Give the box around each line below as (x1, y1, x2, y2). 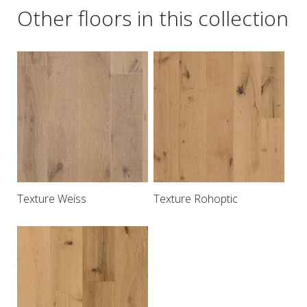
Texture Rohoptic (153, 191, 238, 206)
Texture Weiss (17, 191, 86, 206)
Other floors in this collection (17, 3, 288, 32)
